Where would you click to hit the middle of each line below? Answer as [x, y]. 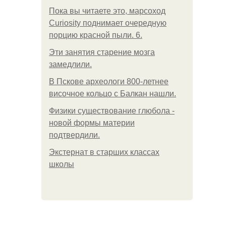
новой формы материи [92, 123]
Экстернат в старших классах [104, 152]
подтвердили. [74, 135]
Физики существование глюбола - [112, 111]
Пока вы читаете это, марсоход [107, 11]
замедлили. [70, 64]
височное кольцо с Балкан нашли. [112, 94]
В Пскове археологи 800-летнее [109, 81]
